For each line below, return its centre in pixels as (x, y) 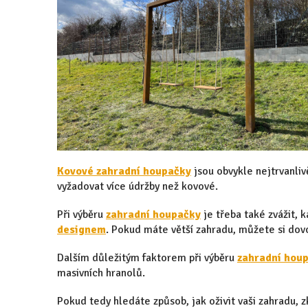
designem (81, 229)
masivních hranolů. (101, 273)
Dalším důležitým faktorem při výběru (147, 257)
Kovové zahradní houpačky (124, 171)
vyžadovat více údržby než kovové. (137, 186)
